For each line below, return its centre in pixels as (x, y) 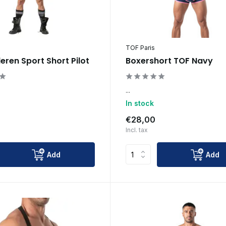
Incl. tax (136, 130)
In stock (139, 103)
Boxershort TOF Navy (169, 61)
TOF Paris (140, 47)
